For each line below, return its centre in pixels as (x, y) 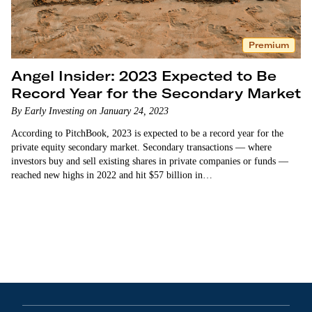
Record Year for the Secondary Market (156, 93)
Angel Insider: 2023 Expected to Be (144, 76)
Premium (269, 45)
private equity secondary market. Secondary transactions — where (141, 147)
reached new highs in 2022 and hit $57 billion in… (112, 175)
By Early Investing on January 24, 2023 (90, 111)
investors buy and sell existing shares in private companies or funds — (150, 161)
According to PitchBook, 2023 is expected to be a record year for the (147, 133)
